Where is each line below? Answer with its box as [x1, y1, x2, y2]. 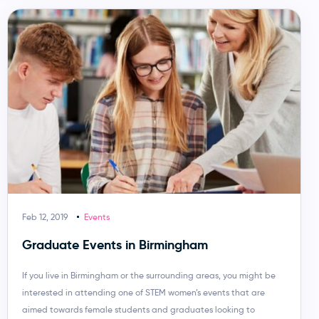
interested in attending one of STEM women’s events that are [21, 286, 265, 298]
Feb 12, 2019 [21, 211, 68, 222]
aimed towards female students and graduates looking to [21, 303, 255, 315]
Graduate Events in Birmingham [21, 236, 208, 253]
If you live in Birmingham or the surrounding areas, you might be [21, 269, 276, 281]
